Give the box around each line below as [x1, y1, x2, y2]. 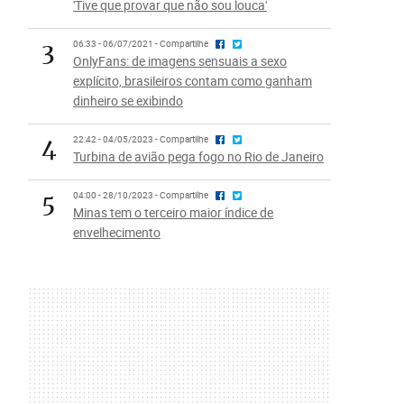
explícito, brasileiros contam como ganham [72, 72, 312, 89]
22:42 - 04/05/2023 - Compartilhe [72, 133, 210, 145]
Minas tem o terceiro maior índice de [72, 204, 273, 221]
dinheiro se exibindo [72, 92, 183, 109]
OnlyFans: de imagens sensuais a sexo [72, 52, 287, 69]
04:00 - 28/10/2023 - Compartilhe [72, 189, 210, 201]
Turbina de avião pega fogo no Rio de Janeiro [72, 148, 324, 165]
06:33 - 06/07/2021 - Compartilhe [72, 38, 210, 50]
